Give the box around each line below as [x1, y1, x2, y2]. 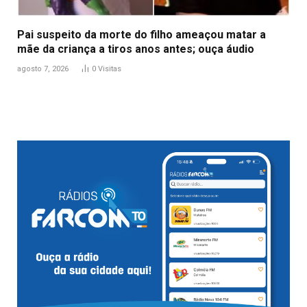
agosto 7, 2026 [17, 64, 69, 73]
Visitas [98, 64, 121, 73]
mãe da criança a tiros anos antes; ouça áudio [17, 42, 254, 56]
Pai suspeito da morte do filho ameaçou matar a [17, 27, 266, 41]
